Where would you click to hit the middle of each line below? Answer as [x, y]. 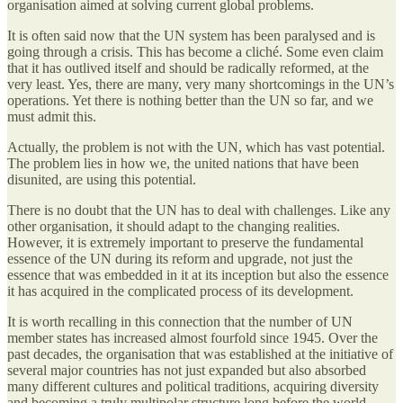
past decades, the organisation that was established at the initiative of [200, 354]
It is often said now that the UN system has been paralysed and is [191, 35]
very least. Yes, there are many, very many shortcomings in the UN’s [201, 84]
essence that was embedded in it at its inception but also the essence [198, 274]
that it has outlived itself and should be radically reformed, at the [188, 67]
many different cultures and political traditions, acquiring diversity [193, 386]
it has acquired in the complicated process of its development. [180, 291]
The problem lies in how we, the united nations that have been [183, 163]
